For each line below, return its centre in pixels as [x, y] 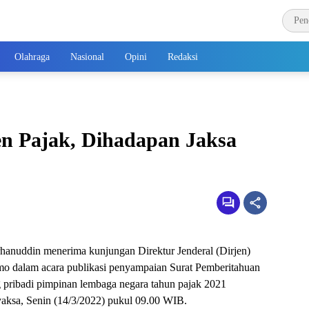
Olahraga [32, 57]
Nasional [87, 57]
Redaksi [183, 57]
